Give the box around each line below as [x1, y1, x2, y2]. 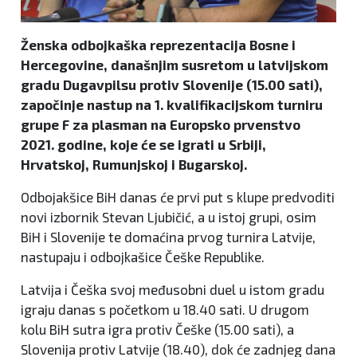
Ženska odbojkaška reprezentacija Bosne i [21, 37, 296, 53]
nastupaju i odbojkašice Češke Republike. [21, 249, 265, 265]
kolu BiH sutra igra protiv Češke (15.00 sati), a [21, 321, 294, 338]
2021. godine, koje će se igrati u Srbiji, [21, 136, 266, 153]
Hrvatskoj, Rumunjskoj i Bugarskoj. [21, 156, 247, 173]
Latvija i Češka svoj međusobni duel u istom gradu [21, 281, 324, 298]
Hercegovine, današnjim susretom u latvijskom [21, 57, 328, 73]
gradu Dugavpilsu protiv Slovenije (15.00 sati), [21, 76, 323, 93]
